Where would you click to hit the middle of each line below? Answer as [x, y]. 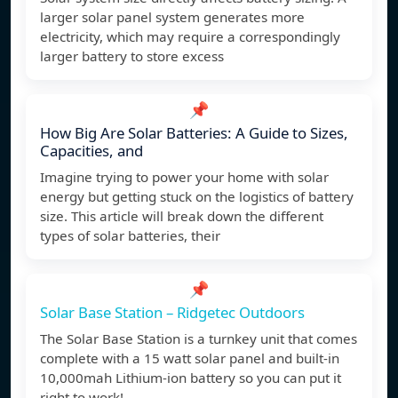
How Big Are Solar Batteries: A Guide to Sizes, [194, 133]
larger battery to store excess [132, 56]
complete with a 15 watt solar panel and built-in [190, 358]
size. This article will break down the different [182, 216]
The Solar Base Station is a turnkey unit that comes [199, 339]
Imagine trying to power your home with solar [184, 177]
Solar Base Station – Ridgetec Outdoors [172, 313]
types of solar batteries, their [130, 236]
